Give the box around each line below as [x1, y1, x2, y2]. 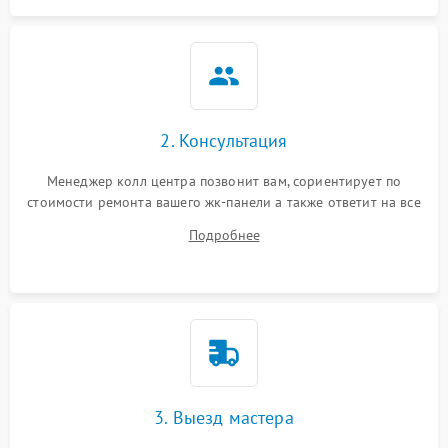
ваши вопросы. [177, 214, 271, 233]
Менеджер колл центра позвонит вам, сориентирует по [46, 172, 402, 191]
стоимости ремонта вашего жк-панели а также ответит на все [27, 193, 421, 212]
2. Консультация [160, 129, 288, 153]
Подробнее [188, 226, 260, 245]
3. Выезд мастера [154, 406, 294, 430]
